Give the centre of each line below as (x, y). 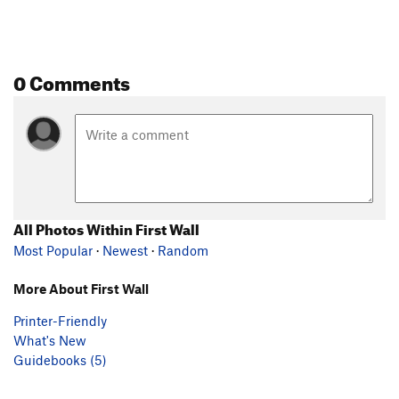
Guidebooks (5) (60, 359)
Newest (125, 250)
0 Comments (72, 80)
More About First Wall (81, 288)
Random (183, 250)
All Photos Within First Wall (106, 227)
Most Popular (53, 250)
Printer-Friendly (60, 320)
